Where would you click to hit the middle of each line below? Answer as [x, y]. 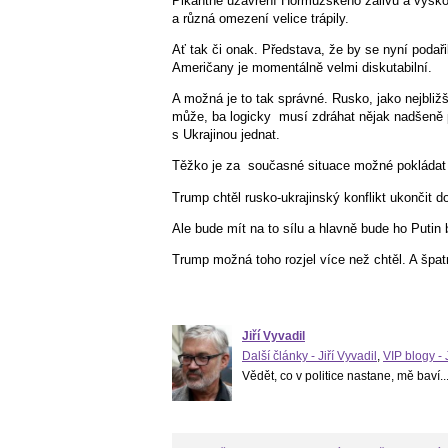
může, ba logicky [221, 117]
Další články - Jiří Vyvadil [309, 356]
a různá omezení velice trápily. [260, 18]
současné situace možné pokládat [347, 166]
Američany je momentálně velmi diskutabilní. [302, 67]
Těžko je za [206, 166]
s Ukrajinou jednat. [226, 135]
